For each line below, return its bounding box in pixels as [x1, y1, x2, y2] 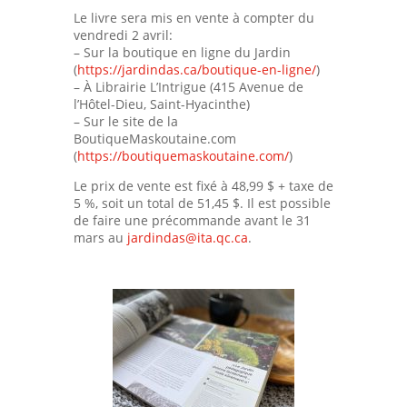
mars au [73, 228, 127, 246]
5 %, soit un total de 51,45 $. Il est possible [73, 194, 331, 212]
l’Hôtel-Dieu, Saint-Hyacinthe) [73, 94, 250, 113]
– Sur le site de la [73, 112, 178, 130]
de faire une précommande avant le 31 [73, 211, 311, 229]
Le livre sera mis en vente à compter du [73, 8, 314, 26]
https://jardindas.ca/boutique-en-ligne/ [76, 60, 316, 78]
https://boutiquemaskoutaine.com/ [76, 146, 289, 164]
